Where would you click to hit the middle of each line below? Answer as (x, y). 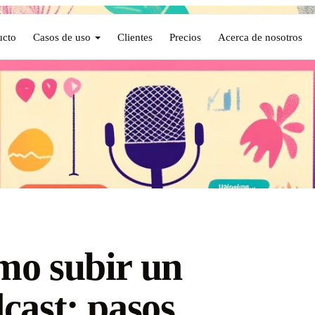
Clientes (135, 37)
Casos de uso (62, 37)
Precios (185, 37)
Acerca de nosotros (260, 37)
